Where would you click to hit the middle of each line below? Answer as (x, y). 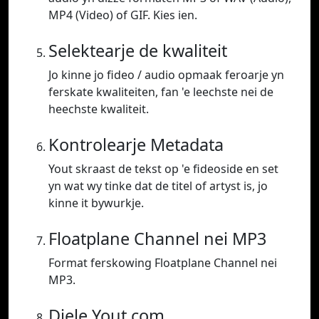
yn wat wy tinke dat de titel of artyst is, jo (158, 186)
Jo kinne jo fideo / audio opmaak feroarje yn (166, 75)
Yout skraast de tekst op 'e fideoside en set (163, 169)
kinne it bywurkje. (96, 203)
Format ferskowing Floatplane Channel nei (163, 263)
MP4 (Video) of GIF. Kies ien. (123, 15)
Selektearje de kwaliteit (138, 51)
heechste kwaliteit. (99, 109)
